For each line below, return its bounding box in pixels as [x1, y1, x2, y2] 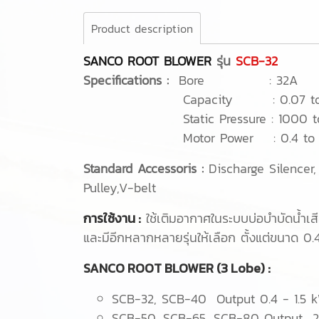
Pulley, [83, 177, 119, 197]
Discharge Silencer [209, 158, 313, 178]
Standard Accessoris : [83, 158, 209, 178]
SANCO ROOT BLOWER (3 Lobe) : [83, 258, 271, 278]
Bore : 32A [179, 70, 298, 90]
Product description [91, 19, 193, 37]
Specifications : [83, 70, 179, 90]
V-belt [119, 177, 156, 197]
